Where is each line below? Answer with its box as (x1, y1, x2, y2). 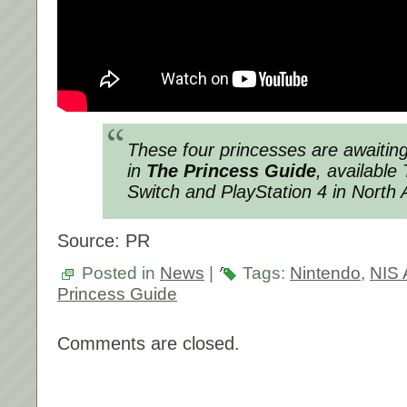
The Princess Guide (146, 160, 316, 181)
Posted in (77, 263, 160, 283)
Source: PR (57, 230, 150, 251)
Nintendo (290, 263, 361, 283)
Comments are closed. (57, 333, 240, 353)
